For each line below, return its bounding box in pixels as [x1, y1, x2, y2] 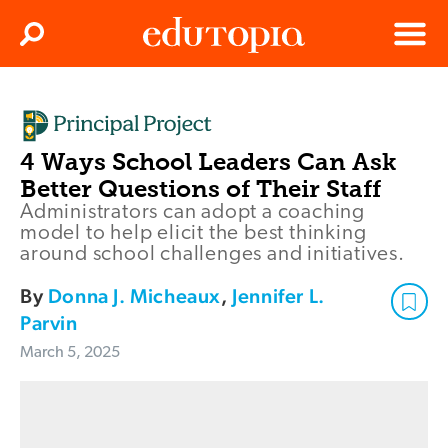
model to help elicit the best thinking [20, 223, 367, 245]
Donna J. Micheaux [47, 284, 222, 309]
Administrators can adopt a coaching [20, 202, 365, 224]
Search [34, 33, 72, 47]
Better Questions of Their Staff [20, 174, 381, 204]
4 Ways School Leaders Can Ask [20, 147, 397, 177]
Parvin [20, 311, 78, 336]
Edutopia [143, 92, 199, 108]
